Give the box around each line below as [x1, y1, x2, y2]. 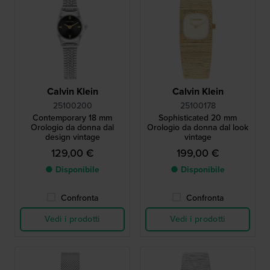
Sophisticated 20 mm [159, 111, 237, 125]
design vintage [45, 131, 100, 144]
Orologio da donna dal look [147, 121, 248, 134]
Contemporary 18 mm [33, 111, 112, 125]
